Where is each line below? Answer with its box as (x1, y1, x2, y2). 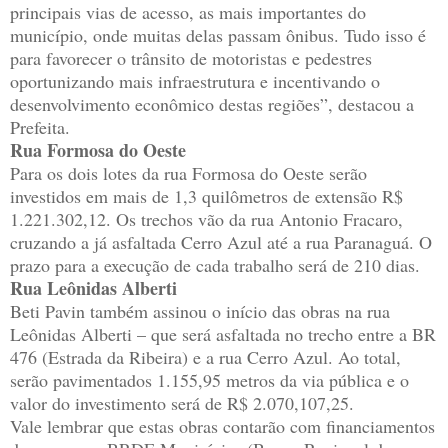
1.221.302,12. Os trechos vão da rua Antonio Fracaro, (10, 207, 403, 232)
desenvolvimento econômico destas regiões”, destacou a (10, 92, 414, 117)
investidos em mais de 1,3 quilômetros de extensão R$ (10, 184, 403, 209)
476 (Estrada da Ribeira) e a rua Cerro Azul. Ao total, (10, 345, 401, 370)
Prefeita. (10, 115, 70, 140)
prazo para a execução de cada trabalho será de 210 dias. (10, 253, 420, 278)
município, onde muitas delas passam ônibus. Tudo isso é (10, 23, 426, 48)
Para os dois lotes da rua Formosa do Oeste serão (10, 161, 367, 186)
